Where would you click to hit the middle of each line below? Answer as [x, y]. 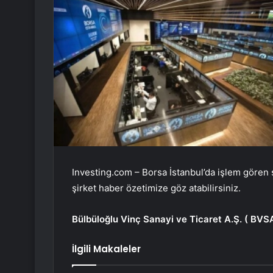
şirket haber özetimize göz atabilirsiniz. [156, 188]
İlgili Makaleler [106, 249]
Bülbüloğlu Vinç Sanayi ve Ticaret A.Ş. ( [161, 219]
